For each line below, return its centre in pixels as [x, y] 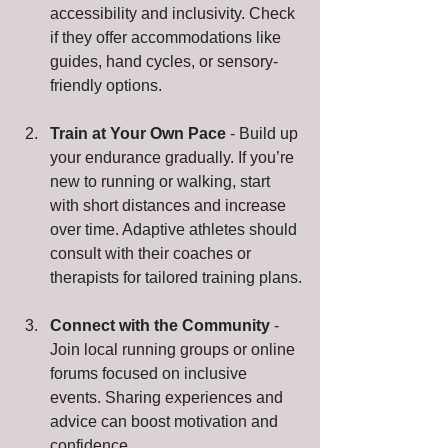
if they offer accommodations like [167, 37]
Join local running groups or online [174, 349]
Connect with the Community [160, 325]
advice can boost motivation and [166, 421]
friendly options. [106, 85]
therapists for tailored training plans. [176, 277]
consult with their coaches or [152, 253]
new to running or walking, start [162, 181]
